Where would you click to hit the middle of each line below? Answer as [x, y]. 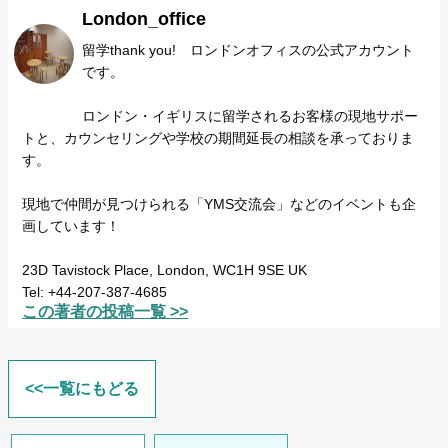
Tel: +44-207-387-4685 [95, 292]
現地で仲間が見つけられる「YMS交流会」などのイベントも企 [219, 204]
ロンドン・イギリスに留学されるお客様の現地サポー [250, 116]
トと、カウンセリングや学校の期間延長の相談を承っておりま [218, 138]
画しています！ [71, 226]
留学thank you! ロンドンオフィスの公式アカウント [248, 50]
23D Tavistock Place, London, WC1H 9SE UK [165, 270]
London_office [144, 19]
